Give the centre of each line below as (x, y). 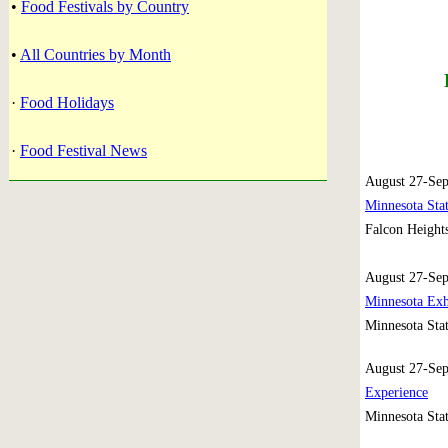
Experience (396, 392)
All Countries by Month (95, 54)
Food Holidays (67, 102)
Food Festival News (83, 150)
